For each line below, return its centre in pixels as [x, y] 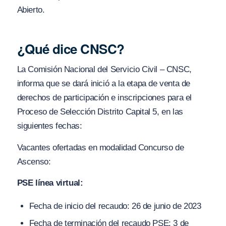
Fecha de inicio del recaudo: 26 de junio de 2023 [115, 206]
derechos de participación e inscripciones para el [104, 98]
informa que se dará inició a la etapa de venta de [103, 84]
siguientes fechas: [49, 126]
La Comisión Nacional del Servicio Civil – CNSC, [104, 70]
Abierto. [31, 10]
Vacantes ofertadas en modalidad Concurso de [100, 147]
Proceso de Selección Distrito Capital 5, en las [100, 112]
